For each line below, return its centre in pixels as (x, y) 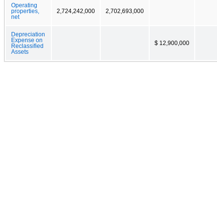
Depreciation (28, 34)
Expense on (27, 40)
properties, (25, 11)
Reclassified (27, 46)
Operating (24, 5)
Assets (20, 52)
